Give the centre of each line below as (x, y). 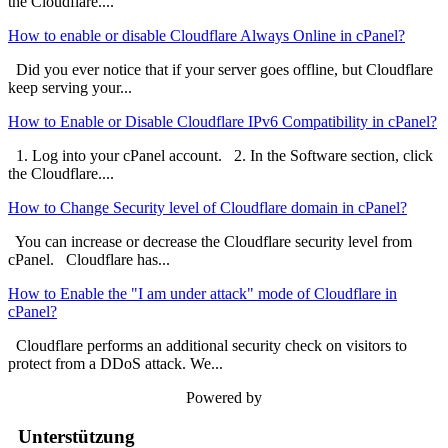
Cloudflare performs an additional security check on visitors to (207, 346)
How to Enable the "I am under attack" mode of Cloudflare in (202, 294)
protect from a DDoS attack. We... (115, 364)
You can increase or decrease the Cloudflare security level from (210, 242)
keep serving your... (70, 88)
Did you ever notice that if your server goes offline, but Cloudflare (220, 70)
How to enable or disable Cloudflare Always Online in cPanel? (206, 36)
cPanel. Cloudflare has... (89, 260)
